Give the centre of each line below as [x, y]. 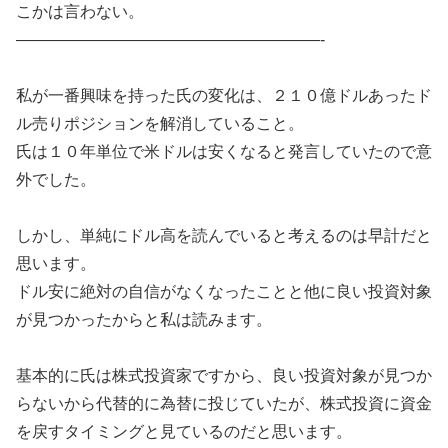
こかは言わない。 [80, 12]
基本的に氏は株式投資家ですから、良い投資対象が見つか [224, 376]
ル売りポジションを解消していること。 [160, 124]
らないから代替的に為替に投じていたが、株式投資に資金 [224, 404]
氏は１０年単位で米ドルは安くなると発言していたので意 [224, 152]
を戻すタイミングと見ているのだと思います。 [184, 432]
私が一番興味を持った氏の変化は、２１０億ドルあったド [224, 96]
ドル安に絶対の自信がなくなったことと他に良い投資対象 [224, 292]
